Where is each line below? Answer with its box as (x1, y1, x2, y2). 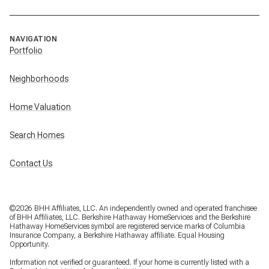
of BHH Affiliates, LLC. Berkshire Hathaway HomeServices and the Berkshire (10, 213, 250, 222)
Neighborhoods (10, 74, 68, 84)
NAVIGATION (10, 35, 57, 44)
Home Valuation (10, 102, 71, 112)
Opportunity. (10, 240, 49, 249)
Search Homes (10, 130, 64, 141)
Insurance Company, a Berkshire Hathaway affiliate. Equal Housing (10, 231, 225, 240)
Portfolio (10, 46, 43, 56)
